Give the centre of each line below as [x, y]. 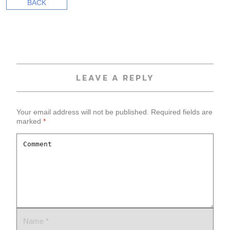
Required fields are [182, 112]
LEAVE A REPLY [115, 78]
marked [30, 121]
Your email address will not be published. [83, 112]
